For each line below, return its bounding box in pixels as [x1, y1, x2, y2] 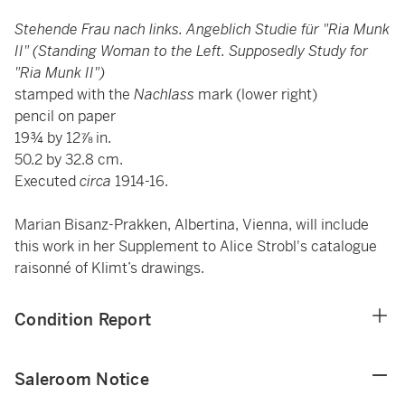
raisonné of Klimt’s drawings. [14, 259, 204, 278]
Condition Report [14, 309, 151, 330]
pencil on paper [14, 107, 116, 126]
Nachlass [134, 85, 198, 104]
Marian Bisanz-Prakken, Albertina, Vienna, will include [14, 215, 369, 234]
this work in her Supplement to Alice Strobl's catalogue [14, 237, 377, 256]
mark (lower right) [198, 85, 317, 104]
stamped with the [14, 85, 134, 104]
